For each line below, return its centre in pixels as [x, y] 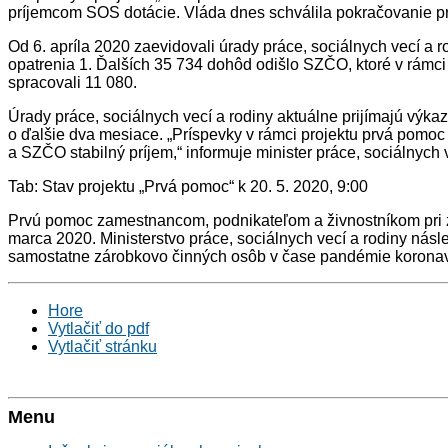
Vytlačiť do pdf [98, 328]
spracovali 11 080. [72, 82]
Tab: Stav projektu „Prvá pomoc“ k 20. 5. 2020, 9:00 [188, 186]
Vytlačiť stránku [102, 346]
